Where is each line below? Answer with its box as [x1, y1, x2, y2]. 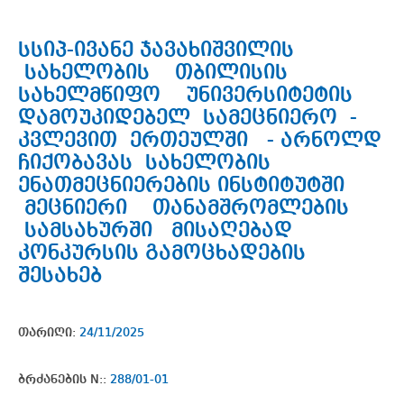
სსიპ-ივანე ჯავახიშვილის [18, 39, 307, 61]
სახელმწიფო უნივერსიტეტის [18, 84, 353, 106]
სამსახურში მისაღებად [18, 219, 292, 242]
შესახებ [18, 264, 102, 287]
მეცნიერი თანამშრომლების [18, 197, 349, 219]
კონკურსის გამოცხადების [18, 242, 306, 264]
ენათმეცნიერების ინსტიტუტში [18, 174, 344, 197]
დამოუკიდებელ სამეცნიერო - [18, 106, 357, 129]
